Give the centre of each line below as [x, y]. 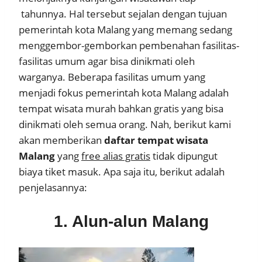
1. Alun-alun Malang [131, 221]
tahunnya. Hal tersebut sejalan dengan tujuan [123, 14]
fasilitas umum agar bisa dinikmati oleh [107, 61]
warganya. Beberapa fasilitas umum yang [112, 77]
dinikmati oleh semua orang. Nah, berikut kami [125, 125]
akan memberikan [61, 140]
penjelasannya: [53, 188]
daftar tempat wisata [156, 140]
